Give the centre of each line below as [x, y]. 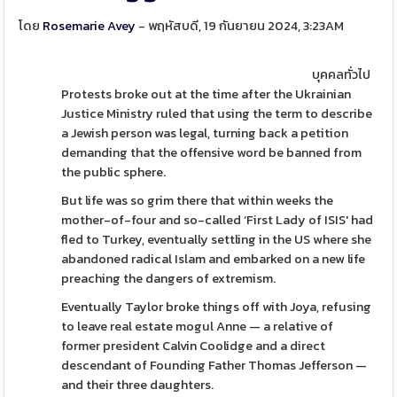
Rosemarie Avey [90, 26]
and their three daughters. [138, 385]
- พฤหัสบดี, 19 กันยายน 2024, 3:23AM [240, 26]
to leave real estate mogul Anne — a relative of [198, 326]
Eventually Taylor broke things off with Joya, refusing [217, 307]
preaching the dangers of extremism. [169, 278]
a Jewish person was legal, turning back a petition [205, 133]
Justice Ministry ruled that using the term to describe [217, 113]
